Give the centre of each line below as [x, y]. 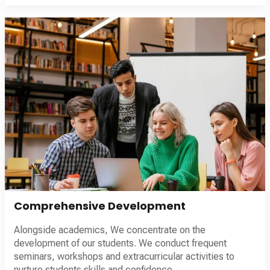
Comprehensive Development [100, 206]
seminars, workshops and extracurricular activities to [124, 256]
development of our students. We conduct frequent [120, 243]
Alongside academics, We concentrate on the [110, 230]
